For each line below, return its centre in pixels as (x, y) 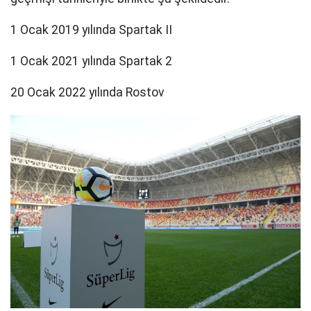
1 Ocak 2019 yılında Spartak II (91, 30)
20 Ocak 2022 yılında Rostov (87, 92)
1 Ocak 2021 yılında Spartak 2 (91, 61)
